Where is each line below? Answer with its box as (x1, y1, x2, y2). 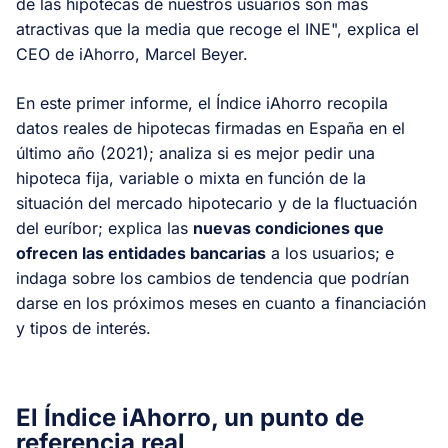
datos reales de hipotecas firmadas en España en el (16, 117, 405, 138)
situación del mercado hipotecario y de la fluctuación (16, 192, 417, 213)
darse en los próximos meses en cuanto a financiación (16, 292, 426, 313)
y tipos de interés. (16, 317, 151, 338)
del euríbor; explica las (16, 217, 193, 238)
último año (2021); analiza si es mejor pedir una (16, 142, 375, 163)
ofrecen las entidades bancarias (16, 242, 266, 263)
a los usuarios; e (266, 242, 394, 263)
